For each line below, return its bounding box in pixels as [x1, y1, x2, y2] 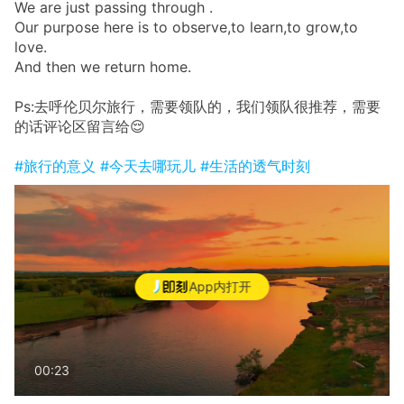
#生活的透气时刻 [200, 157, 310, 176]
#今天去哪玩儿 [100, 157, 200, 176]
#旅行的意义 [14, 157, 100, 176]
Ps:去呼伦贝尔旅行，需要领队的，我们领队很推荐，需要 [14, 97, 381, 116]
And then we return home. [14, 58, 191, 77]
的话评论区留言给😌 [14, 117, 145, 136]
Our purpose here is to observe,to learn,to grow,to [14, 18, 358, 37]
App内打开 [188, 279, 252, 295]
